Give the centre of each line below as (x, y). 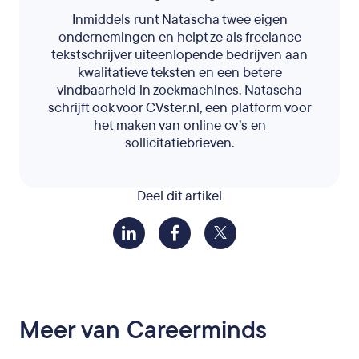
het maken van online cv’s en (179, 125)
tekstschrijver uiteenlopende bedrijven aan (179, 55)
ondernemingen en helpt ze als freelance (179, 37)
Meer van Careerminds (143, 331)
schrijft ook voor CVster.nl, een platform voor (179, 108)
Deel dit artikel (179, 196)
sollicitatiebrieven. (179, 143)
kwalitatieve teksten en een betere (179, 73)
